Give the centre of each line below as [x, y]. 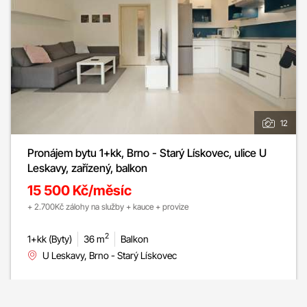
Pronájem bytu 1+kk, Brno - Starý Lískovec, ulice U [147, 152]
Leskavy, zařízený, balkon [87, 168]
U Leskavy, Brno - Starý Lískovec [110, 255]
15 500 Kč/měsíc [79, 190]
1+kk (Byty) [50, 238]
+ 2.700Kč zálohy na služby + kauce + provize [108, 206]
